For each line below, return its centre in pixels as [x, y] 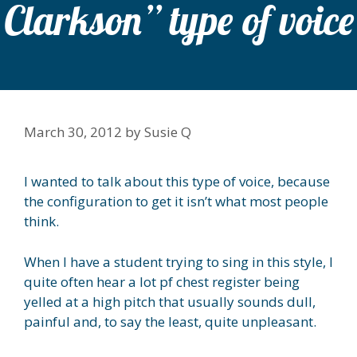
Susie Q [168, 132]
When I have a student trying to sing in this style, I [178, 261]
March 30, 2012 [73, 132]
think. [41, 222]
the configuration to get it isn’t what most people [176, 202]
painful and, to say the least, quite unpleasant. [170, 321]
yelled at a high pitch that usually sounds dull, [170, 301]
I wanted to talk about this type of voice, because [177, 182]
